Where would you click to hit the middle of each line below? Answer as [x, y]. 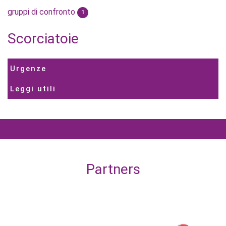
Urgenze [28, 69]
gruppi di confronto [42, 12]
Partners [113, 169]
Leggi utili [33, 89]
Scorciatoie [43, 39]
